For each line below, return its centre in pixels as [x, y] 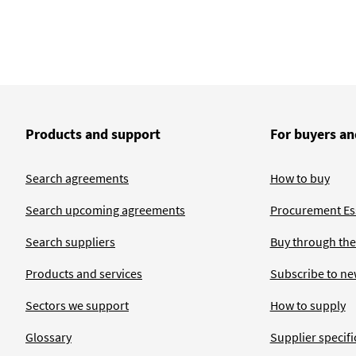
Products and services [84, 274]
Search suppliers [70, 242]
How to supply [308, 306]
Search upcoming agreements [105, 210]
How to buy [300, 178]
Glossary [48, 337]
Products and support [93, 134]
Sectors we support [77, 306]
